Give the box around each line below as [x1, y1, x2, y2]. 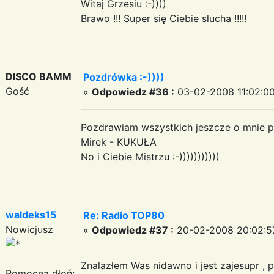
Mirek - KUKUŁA [81, 135, 157, 148]
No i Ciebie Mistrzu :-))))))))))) [81, 150, 220, 163]
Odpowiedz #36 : [92, 85, 174, 98]
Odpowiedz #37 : [92, 223, 174, 236]
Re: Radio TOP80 [83, 209, 165, 221]
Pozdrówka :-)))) [83, 70, 165, 83]
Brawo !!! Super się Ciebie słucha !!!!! [81, 12, 246, 24]
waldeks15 [6, 208, 56, 221]
